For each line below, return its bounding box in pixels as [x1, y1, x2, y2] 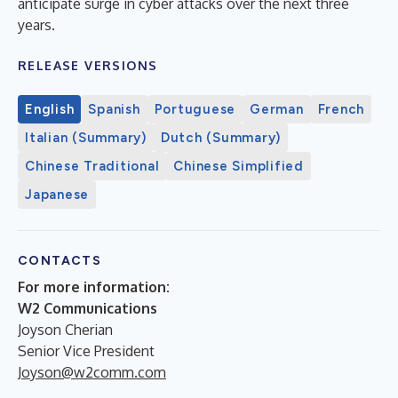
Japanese [25, 186, 89, 203]
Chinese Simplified [173, 157, 304, 174]
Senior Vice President [18, 341, 155, 360]
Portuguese [154, 100, 235, 117]
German [250, 100, 304, 117]
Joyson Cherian [18, 320, 113, 338]
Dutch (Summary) [160, 129, 281, 146]
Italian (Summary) [25, 129, 147, 146]
